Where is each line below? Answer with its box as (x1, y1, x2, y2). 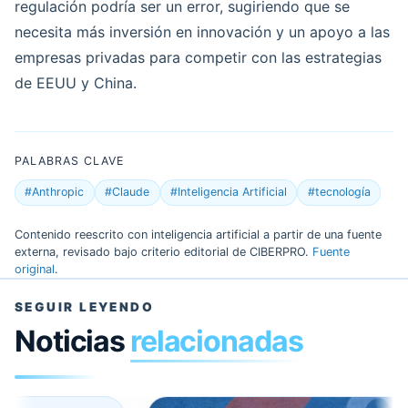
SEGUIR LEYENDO (15, 300, 155, 315)
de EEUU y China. (15, 74, 137, 93)
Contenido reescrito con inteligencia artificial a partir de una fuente (15, 228, 382, 242)
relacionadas (129, 323, 303, 360)
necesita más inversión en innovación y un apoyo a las (15, 23, 390, 42)
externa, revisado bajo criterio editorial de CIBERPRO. (15, 245, 312, 260)
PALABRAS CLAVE (15, 154, 124, 168)
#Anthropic (25, 185, 85, 199)
